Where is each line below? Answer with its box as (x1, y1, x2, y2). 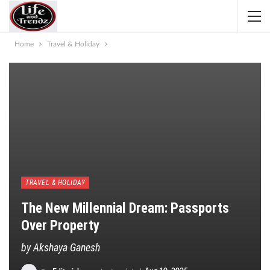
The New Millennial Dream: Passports (21, 200, 229, 217)
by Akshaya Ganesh (21, 241, 100, 254)
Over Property (21, 218, 99, 234)
